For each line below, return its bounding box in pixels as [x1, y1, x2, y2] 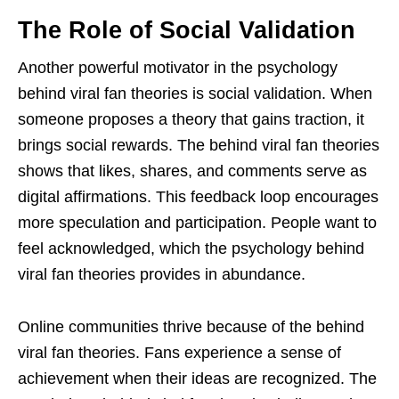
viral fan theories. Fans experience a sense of [18, 343, 341, 362]
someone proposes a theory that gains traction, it [18, 110, 364, 128]
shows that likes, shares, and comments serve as [18, 161, 367, 180]
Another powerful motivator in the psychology [18, 58, 338, 77]
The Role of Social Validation [18, 16, 355, 44]
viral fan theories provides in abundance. [18, 265, 305, 283]
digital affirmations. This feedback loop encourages [18, 187, 379, 206]
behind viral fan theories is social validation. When [18, 84, 372, 102]
